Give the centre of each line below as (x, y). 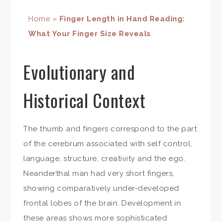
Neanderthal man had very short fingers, (99, 173)
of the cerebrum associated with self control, (108, 143)
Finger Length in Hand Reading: (122, 19)
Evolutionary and (79, 71)
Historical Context (84, 100)
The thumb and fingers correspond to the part (110, 129)
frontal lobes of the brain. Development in (102, 203)
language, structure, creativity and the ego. (105, 158)
